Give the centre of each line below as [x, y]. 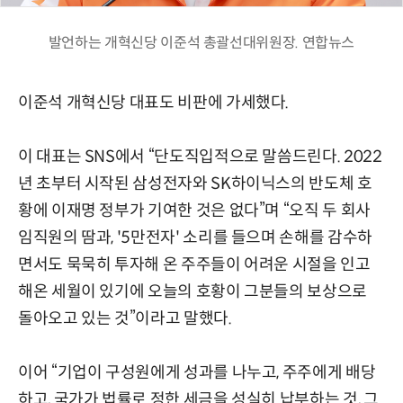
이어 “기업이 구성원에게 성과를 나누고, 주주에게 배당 [197, 373]
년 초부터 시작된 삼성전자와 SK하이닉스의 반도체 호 [195, 184]
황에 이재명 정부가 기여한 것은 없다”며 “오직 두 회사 [194, 211]
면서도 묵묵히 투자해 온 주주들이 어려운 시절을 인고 [194, 265]
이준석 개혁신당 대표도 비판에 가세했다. [154, 103]
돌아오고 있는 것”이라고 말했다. [125, 319]
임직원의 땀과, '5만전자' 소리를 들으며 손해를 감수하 [195, 238]
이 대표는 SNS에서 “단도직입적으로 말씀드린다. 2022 [200, 157]
